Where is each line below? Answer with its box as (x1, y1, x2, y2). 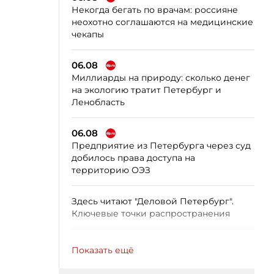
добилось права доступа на (72, 152, 195, 163)
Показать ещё (72, 244, 134, 256)
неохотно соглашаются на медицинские (72, 16, 253, 28)
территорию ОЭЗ (72, 164, 150, 176)
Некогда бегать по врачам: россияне (72, 4, 238, 15)
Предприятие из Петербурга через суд (72, 139, 251, 151)
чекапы (72, 28, 104, 40)
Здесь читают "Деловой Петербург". (72, 195, 234, 207)
